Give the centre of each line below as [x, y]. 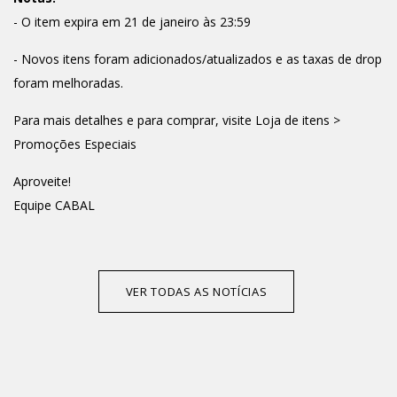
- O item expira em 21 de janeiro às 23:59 [132, 22]
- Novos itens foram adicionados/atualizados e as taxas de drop [198, 59]
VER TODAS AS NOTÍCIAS [196, 292]
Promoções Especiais [75, 144]
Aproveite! [42, 181]
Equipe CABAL [54, 205]
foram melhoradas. [68, 83]
